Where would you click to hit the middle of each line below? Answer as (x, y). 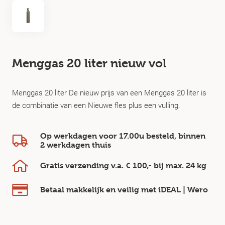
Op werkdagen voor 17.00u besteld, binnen (123, 136)
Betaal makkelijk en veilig (91, 190)
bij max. (169, 165)
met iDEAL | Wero (175, 190)
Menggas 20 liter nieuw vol (89, 63)
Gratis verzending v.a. (83, 165)
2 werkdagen (65, 145)
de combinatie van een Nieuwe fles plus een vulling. (96, 105)
